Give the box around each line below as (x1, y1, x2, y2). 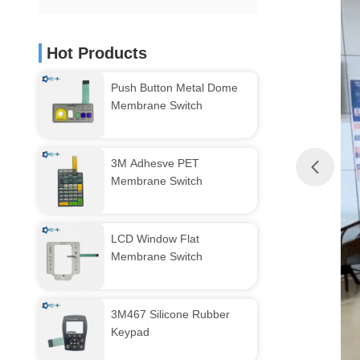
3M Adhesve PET (111, 157, 199, 170)
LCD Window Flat (111, 232, 199, 245)
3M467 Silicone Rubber (111, 308, 230, 321)
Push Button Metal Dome (111, 81, 238, 94)
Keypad (111, 325, 149, 338)
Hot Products (47, 44, 147, 62)
